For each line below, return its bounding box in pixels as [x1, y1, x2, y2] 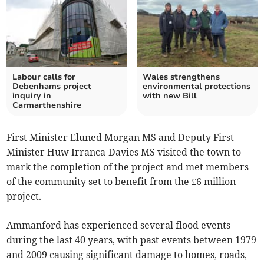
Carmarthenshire [12, 100, 82, 111]
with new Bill [143, 90, 197, 102]
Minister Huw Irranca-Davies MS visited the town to [6, 146, 242, 159]
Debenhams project [12, 81, 92, 93]
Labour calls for [12, 71, 76, 83]
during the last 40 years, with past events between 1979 [6, 234, 257, 246]
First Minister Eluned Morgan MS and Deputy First [6, 131, 235, 144]
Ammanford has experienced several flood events [6, 219, 231, 232]
